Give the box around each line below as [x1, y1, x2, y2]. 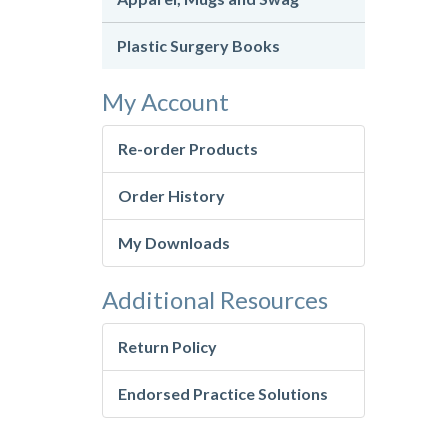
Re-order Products [118, 139, 258, 159]
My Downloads [118, 233, 230, 253]
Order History [118, 186, 225, 206]
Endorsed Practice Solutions [118, 384, 328, 404]
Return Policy [118, 337, 217, 357]
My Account [102, 87, 229, 117]
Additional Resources [102, 285, 328, 315]
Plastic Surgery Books [117, 36, 280, 56]
